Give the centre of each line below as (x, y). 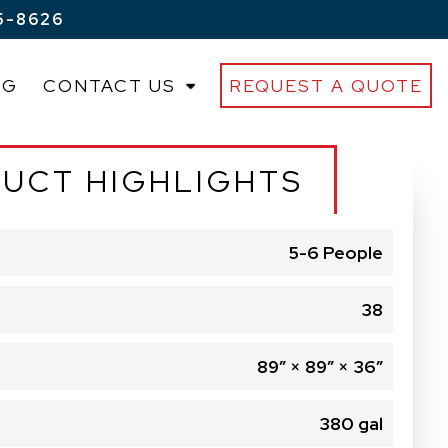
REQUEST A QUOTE (326, 85)
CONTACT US (109, 85)
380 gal (350, 423)
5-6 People (335, 252)
